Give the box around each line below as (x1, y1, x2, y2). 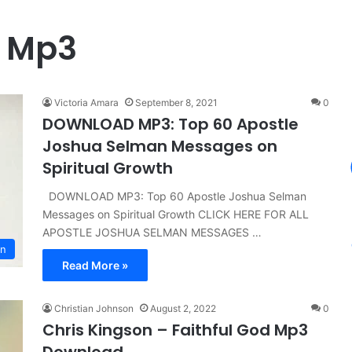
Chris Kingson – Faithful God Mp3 (42, 319, 308, 341)
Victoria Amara (54, 97, 119, 108)
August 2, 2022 (150, 302, 216, 314)
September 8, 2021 (135, 97, 218, 108)
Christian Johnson (54, 302, 134, 314)
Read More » (62, 258, 128, 272)
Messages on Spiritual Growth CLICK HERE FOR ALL (42, 207, 309, 221)
